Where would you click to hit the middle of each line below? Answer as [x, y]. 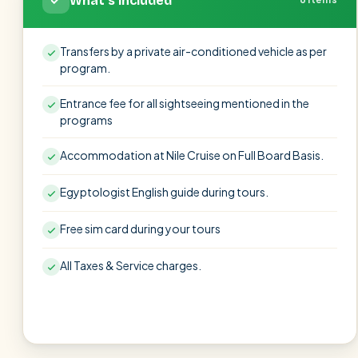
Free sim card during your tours [140, 229]
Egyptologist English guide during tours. [164, 192]
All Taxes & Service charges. [131, 265]
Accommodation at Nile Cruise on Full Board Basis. [192, 155]
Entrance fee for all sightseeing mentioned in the [185, 103]
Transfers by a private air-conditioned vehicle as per [193, 51]
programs [86, 120]
